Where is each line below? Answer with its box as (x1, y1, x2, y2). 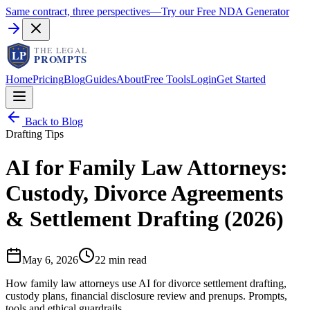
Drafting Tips (6, 128, 64, 140)
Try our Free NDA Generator (161, 6, 289, 17)
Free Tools (144, 73, 190, 85)
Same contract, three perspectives (6, 6, 150, 17)
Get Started (217, 73, 266, 85)
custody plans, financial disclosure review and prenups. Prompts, (6, 289, 287, 302)
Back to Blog (22, 116, 83, 127)
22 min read (95, 253, 147, 266)
